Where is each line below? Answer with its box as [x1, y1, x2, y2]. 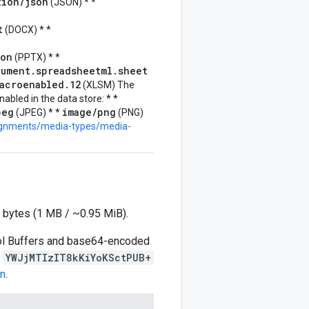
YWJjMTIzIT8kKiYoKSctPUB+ [6, 251, 151, 264]
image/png [62, 106, 116, 119]
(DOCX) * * [3, 24, 51, 35]
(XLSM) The [81, 79, 134, 90]
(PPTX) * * [12, 52, 60, 63]
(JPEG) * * [14, 107, 62, 118]
